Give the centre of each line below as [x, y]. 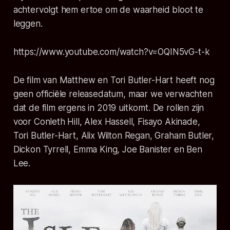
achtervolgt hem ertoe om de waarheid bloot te [108, 9]
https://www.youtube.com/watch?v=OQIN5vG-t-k [111, 52]
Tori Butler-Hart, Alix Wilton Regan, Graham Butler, [114, 135]
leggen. [28, 23]
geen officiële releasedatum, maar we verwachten [113, 94]
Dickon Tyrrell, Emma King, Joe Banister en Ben [108, 149]
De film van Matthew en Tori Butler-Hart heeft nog [114, 80]
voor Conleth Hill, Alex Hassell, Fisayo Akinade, [107, 121]
